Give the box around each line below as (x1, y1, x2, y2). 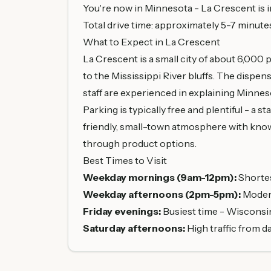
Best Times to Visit (83, 154, 167, 166)
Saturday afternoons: (83, 222, 185, 234)
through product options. (83, 137, 197, 149)
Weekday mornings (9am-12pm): (83, 171, 237, 183)
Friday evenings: (83, 205, 161, 217)
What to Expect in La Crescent (83, 36, 220, 48)
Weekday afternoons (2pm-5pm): (83, 188, 241, 200)
